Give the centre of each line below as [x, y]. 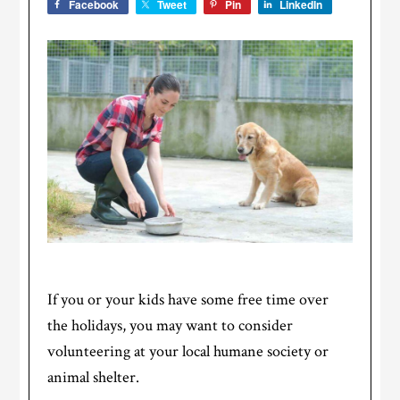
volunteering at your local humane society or [188, 352]
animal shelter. [94, 378]
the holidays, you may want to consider [171, 326]
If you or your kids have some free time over [188, 300]
